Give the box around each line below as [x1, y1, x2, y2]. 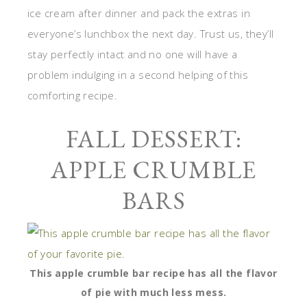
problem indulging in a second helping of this [27, 68, 248, 82]
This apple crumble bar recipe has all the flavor [29, 267, 278, 280]
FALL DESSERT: [65, 123, 242, 156]
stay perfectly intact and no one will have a [27, 47, 238, 62]
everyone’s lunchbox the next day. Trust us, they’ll [27, 27, 274, 41]
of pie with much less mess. [80, 286, 227, 299]
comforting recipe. [27, 88, 118, 103]
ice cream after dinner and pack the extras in [27, 6, 250, 21]
